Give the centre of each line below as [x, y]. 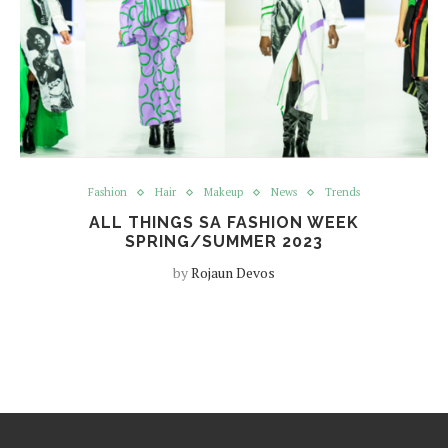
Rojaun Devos [233, 272]
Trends [342, 192]
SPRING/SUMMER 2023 [224, 241]
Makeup [223, 192]
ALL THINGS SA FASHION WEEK [224, 222]
